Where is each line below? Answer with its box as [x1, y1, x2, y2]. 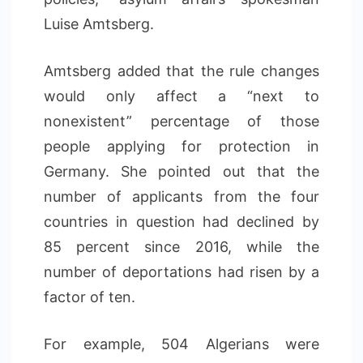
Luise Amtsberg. [44, 15, 154, 32]
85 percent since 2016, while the [44, 238, 319, 255]
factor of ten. [44, 288, 135, 305]
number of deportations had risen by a [44, 263, 319, 280]
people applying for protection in [44, 138, 319, 155]
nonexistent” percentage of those [44, 113, 319, 130]
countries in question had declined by [44, 213, 319, 230]
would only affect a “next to [44, 88, 319, 105]
